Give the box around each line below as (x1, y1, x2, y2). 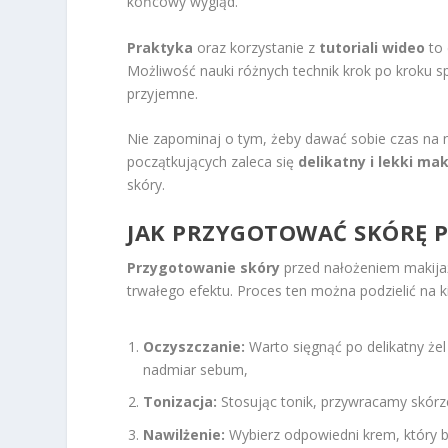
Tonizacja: (143, 392, 218, 412)
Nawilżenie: (143, 425, 226, 445)
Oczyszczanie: (143, 336, 246, 356)
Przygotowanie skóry (127, 258, 281, 278)
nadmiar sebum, (143, 359, 249, 379)
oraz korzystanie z (193, 37, 320, 57)
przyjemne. (127, 83, 199, 103)
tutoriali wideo (319, 37, 426, 57)
